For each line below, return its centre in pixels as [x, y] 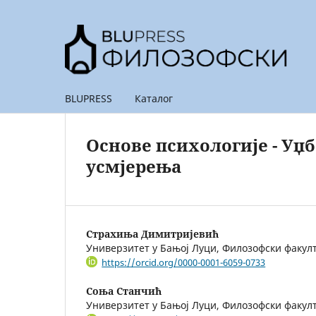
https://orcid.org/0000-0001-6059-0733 [184, 262]
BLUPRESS [89, 98]
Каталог [154, 98]
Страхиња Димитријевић [152, 233]
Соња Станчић [124, 291]
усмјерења [134, 166]
